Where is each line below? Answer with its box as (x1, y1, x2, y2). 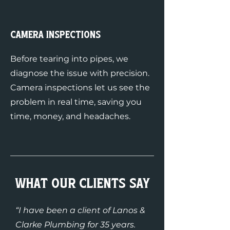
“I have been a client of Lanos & (15, 205, 145, 215)
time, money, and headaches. (10, 111, 130, 121)
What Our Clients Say (15, 178, 149, 189)
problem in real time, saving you (10, 97, 142, 107)
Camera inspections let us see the (10, 83, 150, 92)
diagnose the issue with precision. (10, 68, 149, 78)
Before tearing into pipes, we (10, 54, 128, 64)
